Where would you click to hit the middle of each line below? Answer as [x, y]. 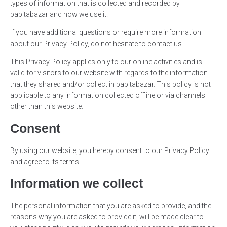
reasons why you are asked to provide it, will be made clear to [107, 217]
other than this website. [47, 107]
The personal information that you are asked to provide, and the [111, 206]
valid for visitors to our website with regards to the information [109, 73]
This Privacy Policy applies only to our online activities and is [106, 62]
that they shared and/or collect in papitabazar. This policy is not [110, 84]
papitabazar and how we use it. [59, 14]
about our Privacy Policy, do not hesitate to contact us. [97, 44]
